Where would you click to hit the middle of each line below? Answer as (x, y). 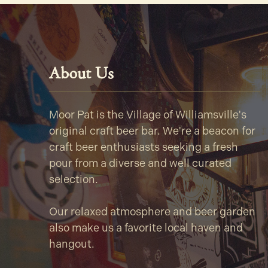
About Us (81, 74)
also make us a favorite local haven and (146, 228)
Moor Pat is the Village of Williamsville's (148, 115)
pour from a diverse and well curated (140, 164)
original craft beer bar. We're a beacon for (152, 131)
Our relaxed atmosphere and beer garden (152, 212)
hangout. (72, 244)
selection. (74, 180)
